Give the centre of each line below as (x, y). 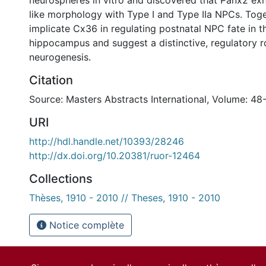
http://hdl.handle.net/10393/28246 (107, 141)
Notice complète (85, 225)
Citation (51, 80)
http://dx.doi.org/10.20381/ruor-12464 (115, 156)
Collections (61, 179)
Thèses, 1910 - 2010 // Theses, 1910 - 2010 (125, 198)
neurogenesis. (60, 57)
